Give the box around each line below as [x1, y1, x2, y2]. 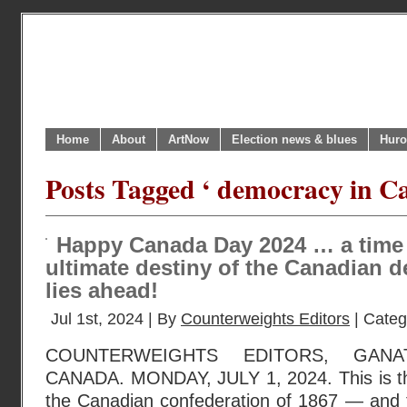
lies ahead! [45, 279, 158, 303]
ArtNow [168, 133, 209, 146]
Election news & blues [232, 133, 357, 146]
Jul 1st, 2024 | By [51, 310, 181, 328]
